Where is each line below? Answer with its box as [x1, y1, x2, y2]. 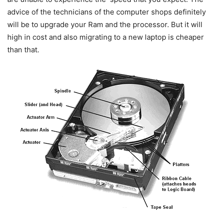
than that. [7, 45, 39, 54]
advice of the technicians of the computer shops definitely [7, 7, 206, 16]
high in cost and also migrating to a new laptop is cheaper [7, 32, 204, 42]
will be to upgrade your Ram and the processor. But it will [7, 19, 202, 29]
